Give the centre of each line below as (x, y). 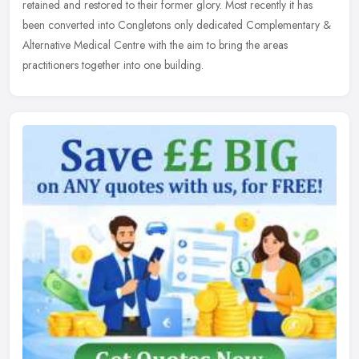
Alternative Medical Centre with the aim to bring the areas (155, 45)
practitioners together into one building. (113, 65)
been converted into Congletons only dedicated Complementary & (177, 25)
